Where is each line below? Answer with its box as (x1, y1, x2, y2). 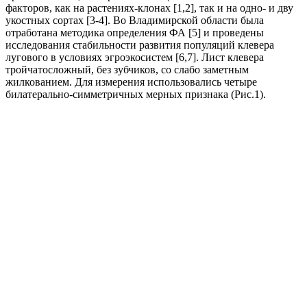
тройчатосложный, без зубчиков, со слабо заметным (5, 63, 249, 75)
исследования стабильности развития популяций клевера (5, 38, 274, 51)
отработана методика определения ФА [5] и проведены (5, 26, 264, 38)
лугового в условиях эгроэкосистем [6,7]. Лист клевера (5, 51, 264, 63)
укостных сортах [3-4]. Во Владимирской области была (5, 14, 264, 26)
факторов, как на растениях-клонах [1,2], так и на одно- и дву (5, 1, 293, 14)
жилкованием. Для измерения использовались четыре (5, 75, 257, 88)
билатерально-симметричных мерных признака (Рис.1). (5, 88, 266, 100)
